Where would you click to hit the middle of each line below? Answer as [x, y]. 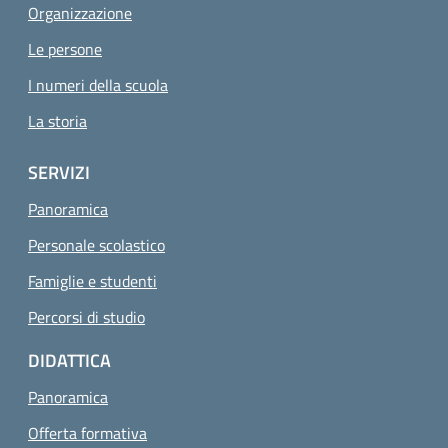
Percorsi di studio [86, 316]
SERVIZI [59, 172]
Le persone [65, 48]
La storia [57, 120]
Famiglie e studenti [92, 280]
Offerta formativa [87, 432]
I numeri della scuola [98, 84]
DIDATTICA [69, 360]
